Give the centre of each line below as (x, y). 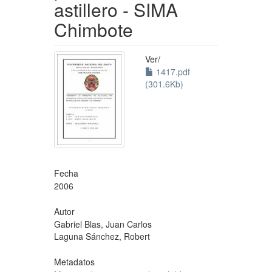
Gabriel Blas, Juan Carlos (103, 224)
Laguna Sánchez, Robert (102, 236)
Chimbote (93, 29)
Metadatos (74, 262)
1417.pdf (172, 71)
